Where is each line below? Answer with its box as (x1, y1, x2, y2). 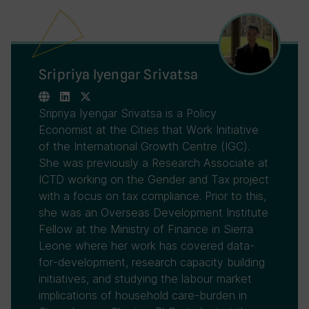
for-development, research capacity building (39, 255, 265, 269)
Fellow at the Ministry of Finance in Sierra (39, 222, 253, 236)
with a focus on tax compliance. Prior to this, (39, 189, 266, 203)
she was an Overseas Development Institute (39, 206, 268, 219)
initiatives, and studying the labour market (39, 272, 252, 286)
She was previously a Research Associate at (39, 156, 268, 170)
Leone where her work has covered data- (39, 239, 255, 252)
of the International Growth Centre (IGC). (39, 139, 250, 153)
